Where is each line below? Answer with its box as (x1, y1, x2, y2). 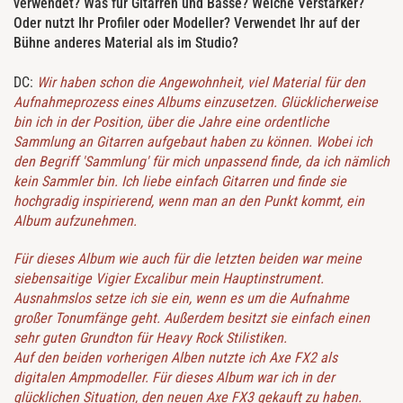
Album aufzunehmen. (13, 212, 137, 230)
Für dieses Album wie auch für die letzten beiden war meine (13, 250, 362, 268)
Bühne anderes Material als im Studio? (13, 34, 238, 52)
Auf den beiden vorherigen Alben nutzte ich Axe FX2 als (13, 349, 337, 367)
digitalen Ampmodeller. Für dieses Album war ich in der (13, 369, 335, 387)
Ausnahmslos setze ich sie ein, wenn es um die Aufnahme (13, 290, 349, 308)
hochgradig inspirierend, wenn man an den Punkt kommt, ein (13, 193, 364, 210)
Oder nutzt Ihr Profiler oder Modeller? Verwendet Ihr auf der (13, 14, 360, 32)
